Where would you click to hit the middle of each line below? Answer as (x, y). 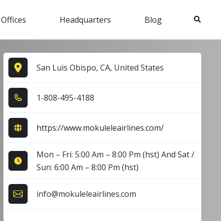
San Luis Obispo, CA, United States (100, 67)
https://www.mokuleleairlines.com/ (100, 128)
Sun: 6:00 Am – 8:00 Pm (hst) (87, 167)
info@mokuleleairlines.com (86, 194)
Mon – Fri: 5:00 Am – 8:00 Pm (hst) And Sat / (115, 154)
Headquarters (85, 19)
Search (204, 18)
